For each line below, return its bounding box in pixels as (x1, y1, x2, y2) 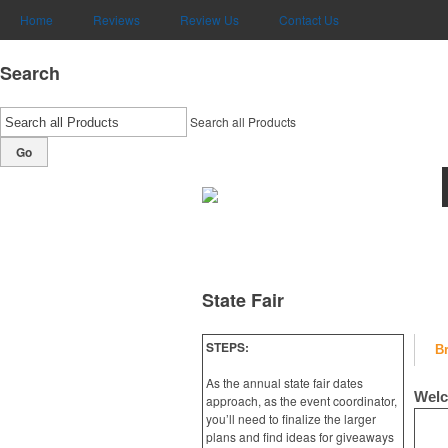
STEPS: (206, 338, 249, 356)
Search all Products (190, 113, 296, 130)
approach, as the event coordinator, (206, 392, 397, 409)
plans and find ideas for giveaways (206, 428, 394, 445)
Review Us (180, 11, 239, 28)
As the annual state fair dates (206, 374, 363, 391)
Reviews (93, 11, 140, 28)
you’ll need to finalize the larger (206, 410, 376, 427)
